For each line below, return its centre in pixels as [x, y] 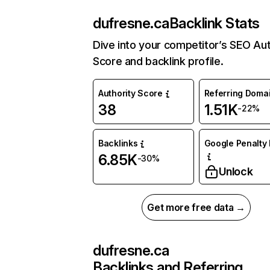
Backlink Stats [215, 24]
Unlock [236, 172]
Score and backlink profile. [158, 61]
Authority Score [130, 93]
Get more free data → [196, 208]
